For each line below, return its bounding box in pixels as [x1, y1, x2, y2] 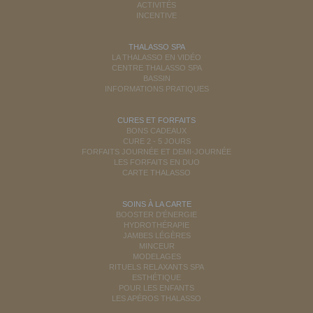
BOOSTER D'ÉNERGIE [116, 210, 197, 219]
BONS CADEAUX [126, 126, 187, 136]
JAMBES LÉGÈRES [122, 231, 191, 240]
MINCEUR [138, 242, 175, 251]
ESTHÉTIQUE [132, 273, 181, 282]
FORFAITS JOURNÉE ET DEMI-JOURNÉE [82, 147, 231, 156]
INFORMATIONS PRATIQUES [104, 85, 209, 94]
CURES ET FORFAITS [117, 116, 196, 125]
